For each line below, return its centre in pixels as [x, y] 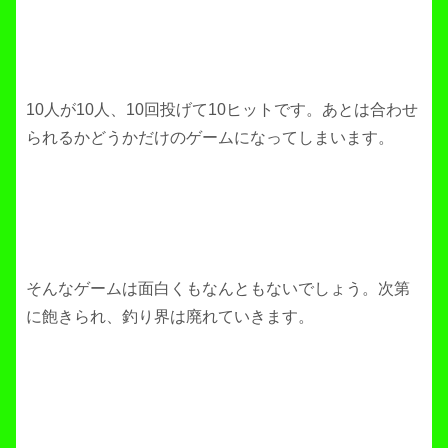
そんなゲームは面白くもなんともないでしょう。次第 [218, 288]
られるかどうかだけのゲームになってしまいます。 [210, 137]
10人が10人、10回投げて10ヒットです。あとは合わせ [222, 109]
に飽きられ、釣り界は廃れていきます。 [170, 316]
